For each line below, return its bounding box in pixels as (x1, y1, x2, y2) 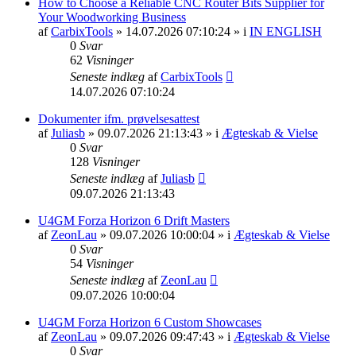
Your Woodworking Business (38, 10, 186, 24)
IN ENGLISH (250, 24, 322, 38)
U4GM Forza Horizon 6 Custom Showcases (38, 315, 261, 329)
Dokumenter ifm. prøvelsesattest (38, 111, 199, 126)
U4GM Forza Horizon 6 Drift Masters (38, 213, 230, 227)
